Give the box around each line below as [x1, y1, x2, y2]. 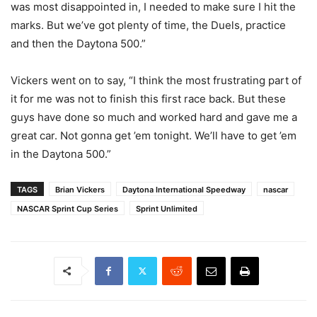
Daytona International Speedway [122, 184, 246, 195]
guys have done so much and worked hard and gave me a [11, 110, 297, 124]
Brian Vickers [55, 184, 105, 195]
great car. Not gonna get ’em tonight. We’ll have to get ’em [11, 128, 296, 142]
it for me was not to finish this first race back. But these [11, 91, 286, 105]
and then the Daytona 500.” [11, 36, 146, 50]
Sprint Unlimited [136, 203, 197, 214]
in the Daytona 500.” [11, 146, 111, 161]
